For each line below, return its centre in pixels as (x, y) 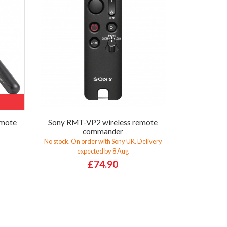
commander (103, 131)
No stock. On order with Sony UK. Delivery (103, 142)
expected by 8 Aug (103, 151)
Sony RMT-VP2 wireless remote (103, 122)
